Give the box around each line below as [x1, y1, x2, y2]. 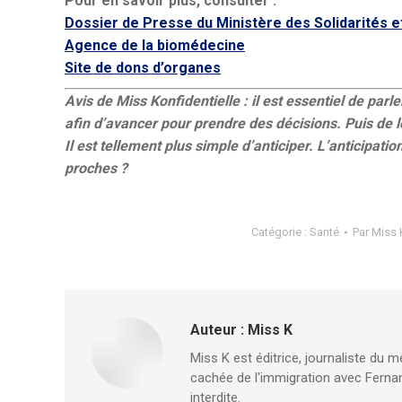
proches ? [65, 160, 127, 177]
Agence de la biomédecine [65, 37, 245, 54]
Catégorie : [251, 225, 310, 239]
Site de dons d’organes [65, 59, 221, 76]
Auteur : [190, 321, 244, 338]
